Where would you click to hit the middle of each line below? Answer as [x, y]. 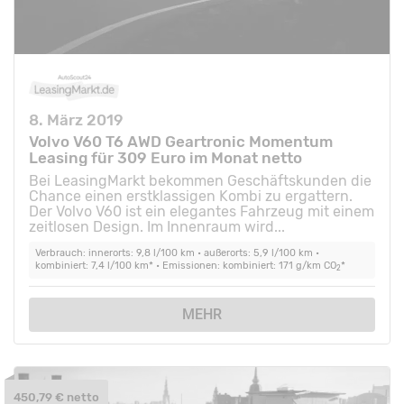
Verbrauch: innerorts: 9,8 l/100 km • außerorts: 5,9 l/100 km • [177, 253]
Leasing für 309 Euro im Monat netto [165, 157]
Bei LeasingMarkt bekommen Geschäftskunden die [200, 180]
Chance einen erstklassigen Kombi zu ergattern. [191, 196]
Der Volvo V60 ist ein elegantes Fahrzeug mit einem [202, 211]
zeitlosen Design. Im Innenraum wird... [157, 226]
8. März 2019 [76, 120]
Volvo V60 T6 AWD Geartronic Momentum [181, 141]
